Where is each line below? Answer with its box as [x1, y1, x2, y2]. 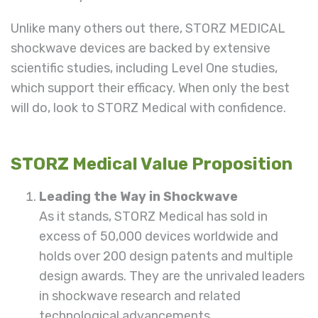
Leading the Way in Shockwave [39, 189, 238, 205]
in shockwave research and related [39, 288, 241, 305]
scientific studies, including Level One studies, [11, 60, 278, 77]
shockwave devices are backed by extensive [11, 40, 270, 57]
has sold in [204, 209, 268, 225]
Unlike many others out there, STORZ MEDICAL [11, 21, 285, 37]
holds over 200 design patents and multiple [39, 248, 293, 265]
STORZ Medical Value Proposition [11, 154, 292, 175]
